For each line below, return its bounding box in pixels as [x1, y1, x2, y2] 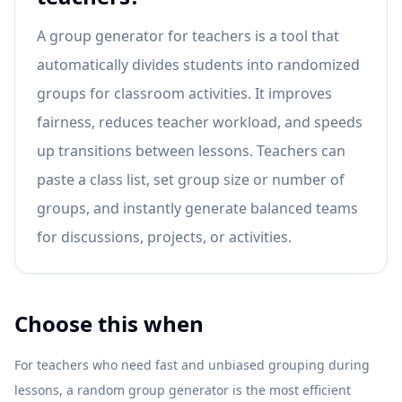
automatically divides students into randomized [37, 55, 360, 74]
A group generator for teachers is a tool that [37, 26, 339, 46]
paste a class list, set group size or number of [37, 170, 345, 189]
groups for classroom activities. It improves [37, 83, 332, 103]
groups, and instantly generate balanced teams [37, 198, 358, 218]
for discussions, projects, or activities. [37, 227, 292, 247]
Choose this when [14, 309, 204, 338]
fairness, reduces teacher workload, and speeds [37, 112, 363, 132]
